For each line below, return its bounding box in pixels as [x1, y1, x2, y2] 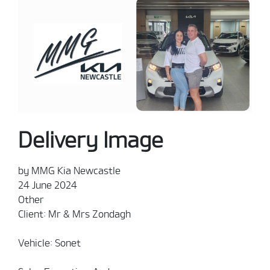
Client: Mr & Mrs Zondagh [18, 209, 131, 220]
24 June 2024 [18, 180, 77, 191]
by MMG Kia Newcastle [18, 165, 121, 177]
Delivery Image [18, 127, 163, 152]
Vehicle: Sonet [18, 237, 83, 249]
